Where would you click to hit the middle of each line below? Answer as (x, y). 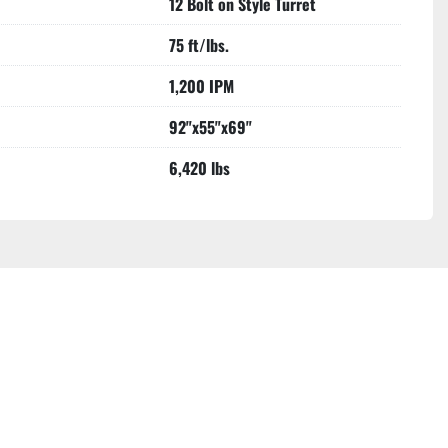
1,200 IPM (201, 86)
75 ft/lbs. (199, 45)
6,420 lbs (199, 168)
